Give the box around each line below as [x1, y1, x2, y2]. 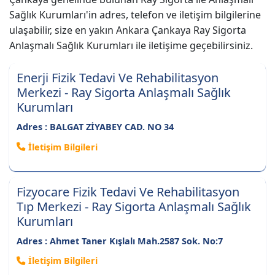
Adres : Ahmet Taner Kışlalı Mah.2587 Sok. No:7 [17, 234, 223, 247]
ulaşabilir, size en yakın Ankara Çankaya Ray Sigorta [9, 23, 246, 37]
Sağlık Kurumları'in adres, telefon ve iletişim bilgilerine [9, 8, 261, 22]
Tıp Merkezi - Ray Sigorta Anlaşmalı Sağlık [17, 198, 251, 215]
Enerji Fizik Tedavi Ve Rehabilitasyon [17, 69, 219, 87]
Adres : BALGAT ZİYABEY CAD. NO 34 [17, 121, 174, 133]
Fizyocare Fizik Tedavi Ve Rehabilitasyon [17, 183, 239, 200]
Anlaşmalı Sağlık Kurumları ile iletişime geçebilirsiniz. [9, 39, 253, 53]
